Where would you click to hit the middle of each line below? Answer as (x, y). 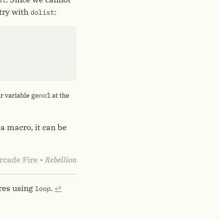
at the (60, 96)
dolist (42, 12)
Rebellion (61, 160)
